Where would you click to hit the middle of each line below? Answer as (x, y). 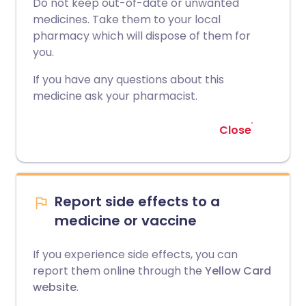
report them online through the (117, 271)
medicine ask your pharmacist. (115, 96)
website (55, 287)
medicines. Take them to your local (127, 19)
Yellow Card (237, 271)
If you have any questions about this (128, 80)
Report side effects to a (137, 201)
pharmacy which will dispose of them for (142, 36)
